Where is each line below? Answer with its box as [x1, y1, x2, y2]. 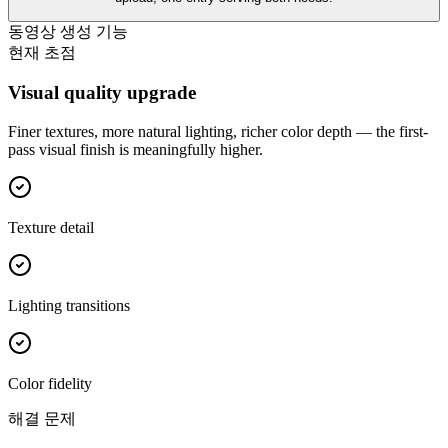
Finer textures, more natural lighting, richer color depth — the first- [8, 123, 428, 141]
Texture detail [8, 219, 94, 237]
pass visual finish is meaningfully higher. [8, 141, 263, 159]
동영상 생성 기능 [8, 22, 128, 40]
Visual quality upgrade [8, 82, 196, 104]
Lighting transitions [8, 297, 130, 315]
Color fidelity [8, 375, 92, 393]
